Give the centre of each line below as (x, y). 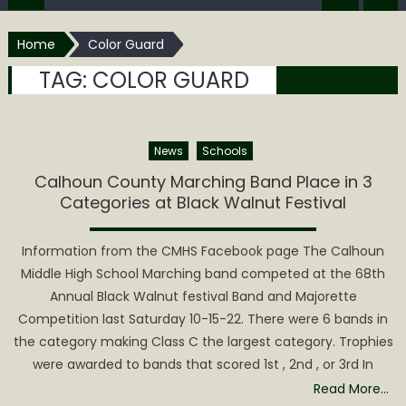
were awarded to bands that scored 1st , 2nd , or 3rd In (203, 365)
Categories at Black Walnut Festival (203, 203)
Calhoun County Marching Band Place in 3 (203, 182)
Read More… (352, 389)
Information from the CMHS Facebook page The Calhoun (203, 251)
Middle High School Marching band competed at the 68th (203, 274)
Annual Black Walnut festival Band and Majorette (203, 297)
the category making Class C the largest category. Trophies (203, 342)
